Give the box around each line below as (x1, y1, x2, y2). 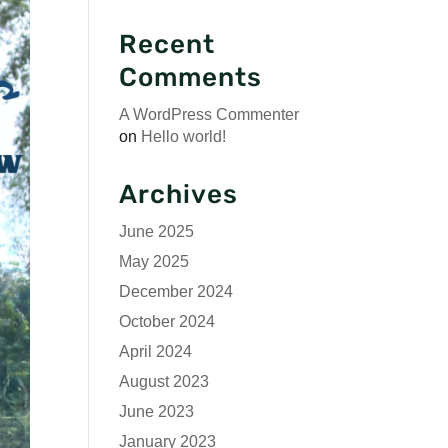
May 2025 (119, 253, 190, 270)
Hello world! (141, 128, 227, 145)
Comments (119, 62, 263, 93)
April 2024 (119, 343, 193, 360)
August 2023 (119, 373, 210, 390)
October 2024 (119, 313, 216, 330)
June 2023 (119, 403, 195, 420)
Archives (119, 179, 239, 210)
